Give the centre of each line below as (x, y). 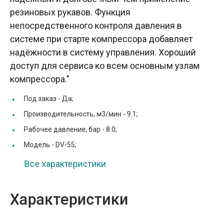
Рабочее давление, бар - (65, 130)
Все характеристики (65, 164)
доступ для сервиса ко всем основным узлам (105, 66)
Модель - (40, 145)
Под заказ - (43, 99)
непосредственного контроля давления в (96, 26)
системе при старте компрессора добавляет (101, 39)
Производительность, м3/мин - (75, 114)
